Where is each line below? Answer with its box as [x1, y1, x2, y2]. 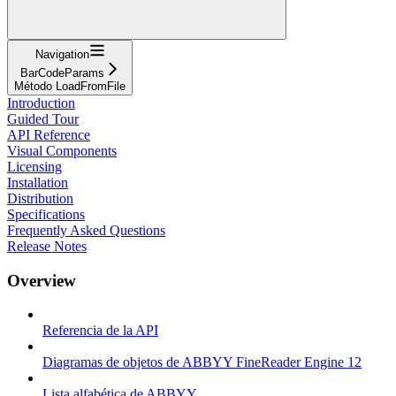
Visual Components [7, 142, 117, 158]
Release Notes [7, 238, 87, 254]
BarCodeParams [19, 65, 104, 80]
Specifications [7, 206, 85, 222]
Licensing [7, 158, 62, 174]
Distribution [7, 190, 73, 206]
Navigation [34, 47, 89, 61]
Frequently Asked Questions [7, 222, 165, 238]
